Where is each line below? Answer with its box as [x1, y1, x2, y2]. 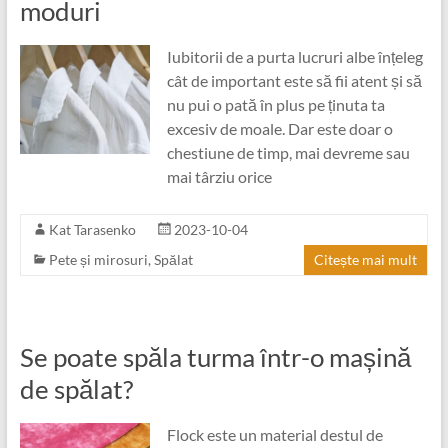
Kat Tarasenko [48, 221, 136, 238]
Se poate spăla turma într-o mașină [19, 341, 411, 373]
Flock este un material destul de [166, 425, 383, 444]
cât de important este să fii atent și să [166, 71, 422, 90]
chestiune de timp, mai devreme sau [166, 143, 410, 162]
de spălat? [19, 373, 133, 405]
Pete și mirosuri [48, 251, 148, 268]
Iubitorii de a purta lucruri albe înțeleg [166, 47, 423, 66]
